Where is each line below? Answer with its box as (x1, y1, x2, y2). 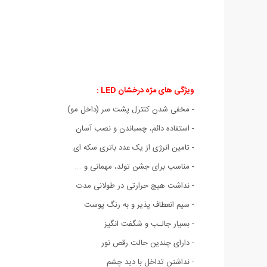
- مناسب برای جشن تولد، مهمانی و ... (74, 160, 194, 173)
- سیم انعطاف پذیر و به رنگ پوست (84, 198, 194, 212)
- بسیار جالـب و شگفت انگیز (104, 217, 194, 231)
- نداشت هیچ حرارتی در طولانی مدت (76, 179, 194, 193)
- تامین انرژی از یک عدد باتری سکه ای (73, 141, 194, 154)
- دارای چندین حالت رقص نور (101, 236, 194, 250)
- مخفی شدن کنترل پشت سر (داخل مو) (67, 103, 194, 116)
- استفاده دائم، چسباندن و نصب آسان (76, 122, 194, 135)
